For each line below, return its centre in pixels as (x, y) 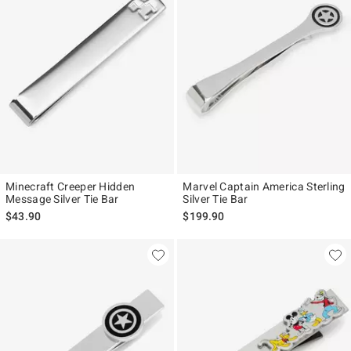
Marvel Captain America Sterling (264, 187)
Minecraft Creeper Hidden (71, 187)
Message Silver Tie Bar (62, 199)
